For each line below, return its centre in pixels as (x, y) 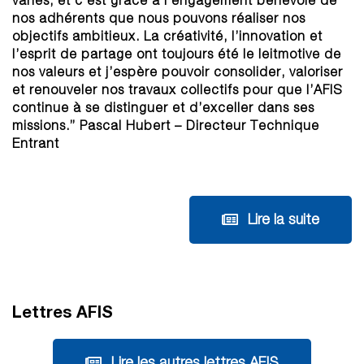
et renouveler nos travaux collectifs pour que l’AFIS (177, 90)
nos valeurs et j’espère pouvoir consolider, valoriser (178, 72)
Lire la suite (284, 219)
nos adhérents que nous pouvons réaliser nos (159, 18)
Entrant (36, 143)
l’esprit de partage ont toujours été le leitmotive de (177, 54)
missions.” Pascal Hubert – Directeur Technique (166, 126)
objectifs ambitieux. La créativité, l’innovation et (167, 36)
